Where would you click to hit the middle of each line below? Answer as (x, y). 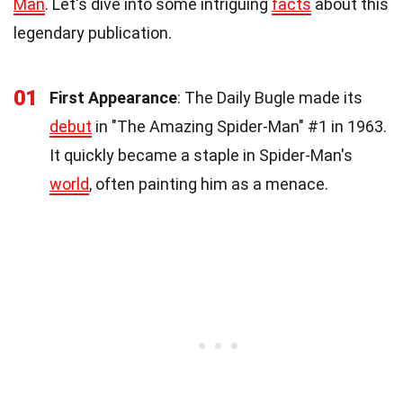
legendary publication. (93, 32)
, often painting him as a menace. (209, 184)
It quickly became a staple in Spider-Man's (201, 155)
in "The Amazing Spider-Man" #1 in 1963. (239, 126)
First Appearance (113, 97)
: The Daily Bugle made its (270, 97)
